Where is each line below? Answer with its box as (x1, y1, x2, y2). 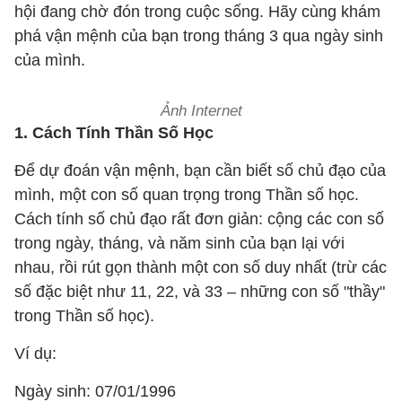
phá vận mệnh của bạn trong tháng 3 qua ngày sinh (14, 27, 383, 45)
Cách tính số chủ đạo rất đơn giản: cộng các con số (14, 210, 384, 228)
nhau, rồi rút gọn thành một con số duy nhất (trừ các (14, 258, 387, 276)
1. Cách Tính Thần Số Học (14, 124, 214, 142)
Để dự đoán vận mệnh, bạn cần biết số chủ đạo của (14, 162, 386, 179)
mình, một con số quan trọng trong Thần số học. (14, 186, 359, 204)
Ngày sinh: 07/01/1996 (14, 382, 176, 400)
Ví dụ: (14, 345, 57, 363)
